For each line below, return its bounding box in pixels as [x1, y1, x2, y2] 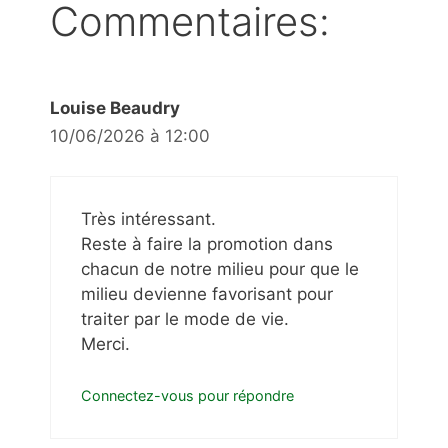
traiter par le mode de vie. [81, 309, 289, 330]
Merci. [81, 334, 130, 355]
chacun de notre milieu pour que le [81, 259, 359, 280]
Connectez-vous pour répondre [81, 386, 294, 404]
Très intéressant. [81, 209, 216, 230]
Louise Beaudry [50, 97, 180, 118]
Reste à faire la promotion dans [81, 234, 333, 255]
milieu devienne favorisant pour [81, 284, 333, 305]
